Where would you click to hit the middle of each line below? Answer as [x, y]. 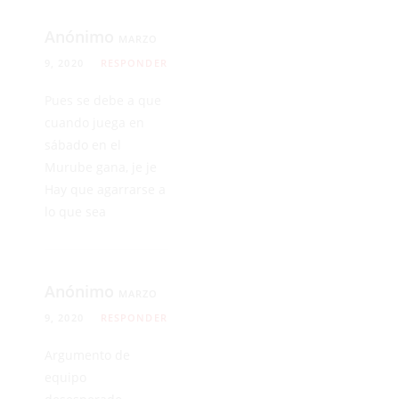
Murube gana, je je [101, 167]
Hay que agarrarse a [105, 190]
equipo [65, 378]
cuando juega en [94, 123]
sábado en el [83, 145]
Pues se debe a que [103, 101]
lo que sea [75, 212]
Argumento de [87, 355]
